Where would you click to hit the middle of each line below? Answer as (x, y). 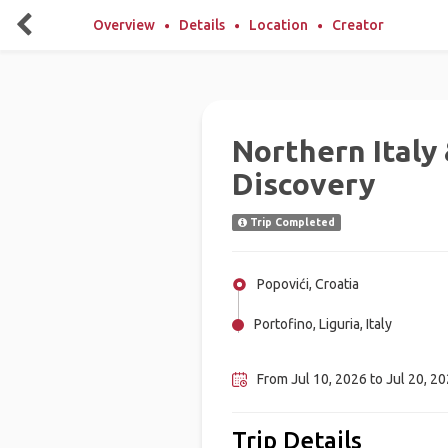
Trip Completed (290, 222)
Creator (358, 25)
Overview (124, 25)
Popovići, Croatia (307, 284)
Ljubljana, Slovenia (310, 351)
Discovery (303, 184)
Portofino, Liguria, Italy (322, 324)
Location (278, 25)
